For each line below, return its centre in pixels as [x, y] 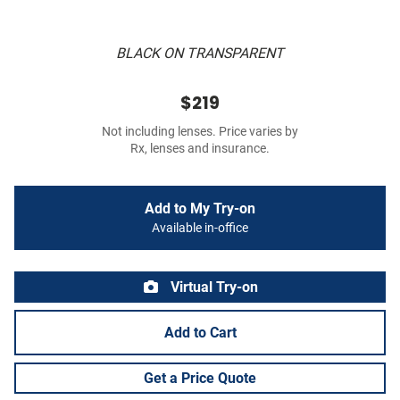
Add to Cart [200, 333]
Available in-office [200, 229]
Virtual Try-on [212, 287]
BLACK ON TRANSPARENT [200, 54]
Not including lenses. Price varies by [200, 132]
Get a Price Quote [200, 379]
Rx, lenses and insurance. [200, 149]
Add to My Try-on [200, 209]
